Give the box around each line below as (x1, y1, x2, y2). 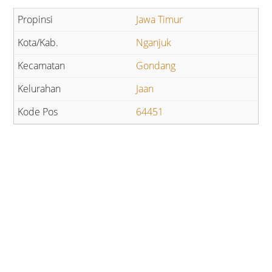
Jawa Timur (136, 13, 183, 27)
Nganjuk (136, 36, 171, 50)
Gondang (136, 59, 175, 73)
